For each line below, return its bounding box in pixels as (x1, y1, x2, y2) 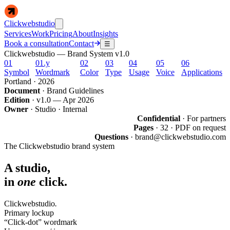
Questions (94, 132, 128, 141)
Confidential (137, 114, 180, 123)
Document (4, 86, 40, 95)
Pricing (49, 29, 72, 38)
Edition (4, 95, 30, 104)
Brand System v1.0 (67, 49, 129, 58)
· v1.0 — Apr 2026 (30, 95, 94, 104)
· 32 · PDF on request (154, 123, 226, 132)
